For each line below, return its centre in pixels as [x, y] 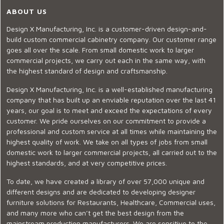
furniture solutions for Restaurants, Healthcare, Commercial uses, [111, 202]
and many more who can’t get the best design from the [95, 213]
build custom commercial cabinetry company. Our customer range [111, 39]
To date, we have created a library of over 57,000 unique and [105, 181]
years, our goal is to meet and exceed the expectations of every [109, 110]
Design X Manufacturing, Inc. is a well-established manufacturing [109, 89]
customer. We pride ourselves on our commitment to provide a [106, 121]
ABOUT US [27, 11]
